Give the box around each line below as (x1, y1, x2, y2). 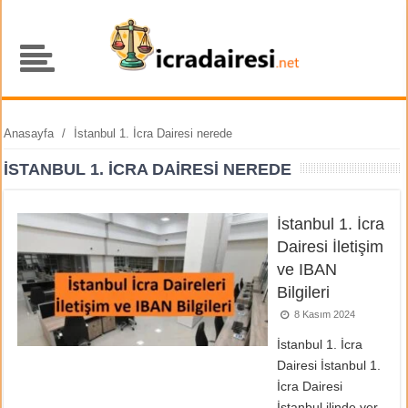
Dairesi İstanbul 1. (277, 357, 382, 372)
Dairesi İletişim (277, 237, 384, 256)
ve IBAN (277, 260, 338, 279)
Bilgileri (277, 282, 331, 301)
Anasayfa (4, 126, 55, 140)
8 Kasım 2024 (291, 308, 355, 320)
